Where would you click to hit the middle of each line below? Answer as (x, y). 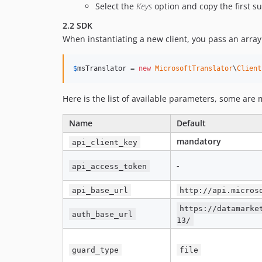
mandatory (199, 142)
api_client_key (105, 142)
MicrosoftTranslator (194, 69)
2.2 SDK (77, 26)
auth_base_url (103, 214)
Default (191, 123)
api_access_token (110, 166)
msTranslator (102, 69)
